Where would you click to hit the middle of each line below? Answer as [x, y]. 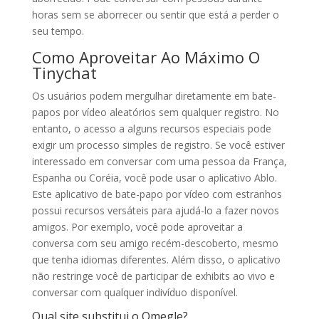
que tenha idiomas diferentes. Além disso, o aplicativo [156, 260]
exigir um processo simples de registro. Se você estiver [158, 145]
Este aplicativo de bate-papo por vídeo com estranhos [157, 194]
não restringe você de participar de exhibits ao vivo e [153, 276]
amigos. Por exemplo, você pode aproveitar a [137, 227]
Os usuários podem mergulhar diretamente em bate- [154, 96]
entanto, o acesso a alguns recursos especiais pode [151, 129]
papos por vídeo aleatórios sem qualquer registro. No [155, 112]
